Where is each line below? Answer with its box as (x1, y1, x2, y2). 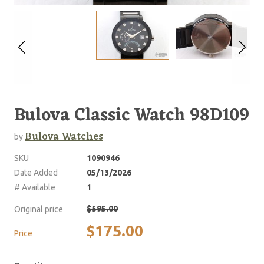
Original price (14, 204, 63, 214)
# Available (14, 182, 55, 192)
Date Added (14, 167, 58, 177)
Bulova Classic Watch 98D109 (14, 100, 249, 131)
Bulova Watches (25, 127, 103, 146)
